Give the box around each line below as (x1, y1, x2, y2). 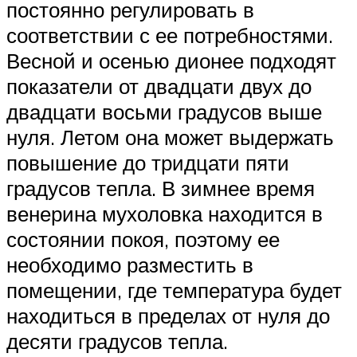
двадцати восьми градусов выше (6, 98, 322, 124)
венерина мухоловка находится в (6, 200, 323, 226)
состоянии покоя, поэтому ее (6, 226, 280, 252)
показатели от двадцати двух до (6, 73, 312, 99)
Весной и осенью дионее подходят (6, 47, 336, 73)
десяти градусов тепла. (6, 328, 228, 354)
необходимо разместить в (6, 251, 253, 277)
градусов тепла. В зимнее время (6, 175, 315, 201)
